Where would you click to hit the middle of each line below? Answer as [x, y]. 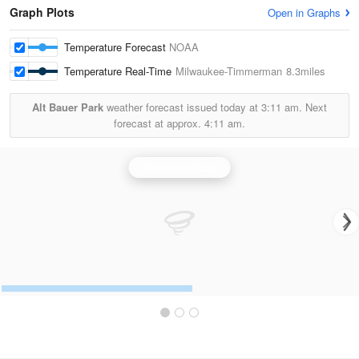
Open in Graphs [304, 12]
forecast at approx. [159, 123]
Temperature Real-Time [120, 71]
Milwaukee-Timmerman [229, 71]
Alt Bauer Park [68, 107]
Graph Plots [42, 12]
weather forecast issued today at [182, 107]
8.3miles [304, 71]
